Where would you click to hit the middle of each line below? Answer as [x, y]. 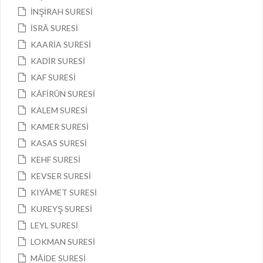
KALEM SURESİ [59, 110]
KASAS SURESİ [59, 143]
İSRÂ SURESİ [54, 28]
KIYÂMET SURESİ [64, 192]
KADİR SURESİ [58, 61]
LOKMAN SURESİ [63, 242]
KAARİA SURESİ [61, 44]
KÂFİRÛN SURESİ [63, 94]
